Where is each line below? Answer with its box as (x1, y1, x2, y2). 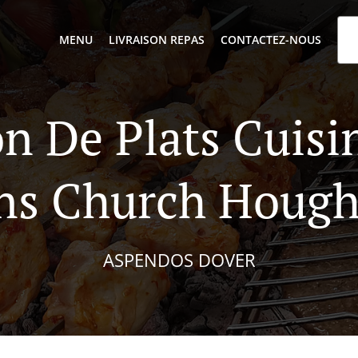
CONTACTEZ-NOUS (221, 32, 322, 47)
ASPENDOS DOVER (102, 247, 256, 272)
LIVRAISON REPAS (109, 32, 205, 47)
